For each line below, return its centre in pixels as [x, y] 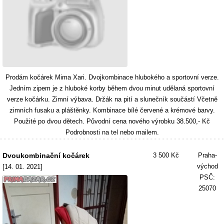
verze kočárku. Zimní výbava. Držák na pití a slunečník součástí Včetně [112, 99]
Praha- [207, 155]
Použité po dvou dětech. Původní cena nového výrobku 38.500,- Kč [112, 121]
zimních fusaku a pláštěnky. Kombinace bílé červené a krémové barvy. [112, 110]
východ [207, 166]
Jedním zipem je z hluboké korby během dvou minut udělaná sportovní [112, 88]
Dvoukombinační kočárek [46, 155]
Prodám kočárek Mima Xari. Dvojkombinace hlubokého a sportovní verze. [112, 77]
